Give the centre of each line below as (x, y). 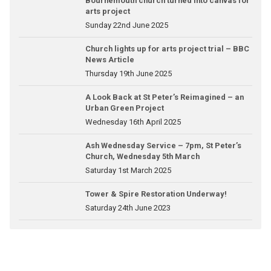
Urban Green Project (124, 108)
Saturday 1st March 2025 (128, 170)
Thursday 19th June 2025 (128, 73)
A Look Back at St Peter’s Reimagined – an (164, 97)
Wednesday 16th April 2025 (133, 122)
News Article (109, 60)
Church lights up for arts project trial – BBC (167, 49)
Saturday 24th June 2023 (128, 208)
